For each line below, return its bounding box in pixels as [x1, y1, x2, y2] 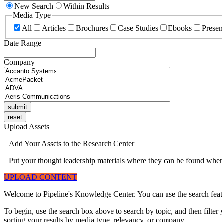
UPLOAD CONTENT [4, 173, 77, 182]
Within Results [63, 2, 109, 11]
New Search [14, 2, 53, 11]
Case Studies [118, 23, 158, 32]
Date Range [4, 38, 41, 47]
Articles [42, 23, 66, 32]
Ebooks [168, 23, 192, 32]
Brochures [76, 23, 108, 32]
